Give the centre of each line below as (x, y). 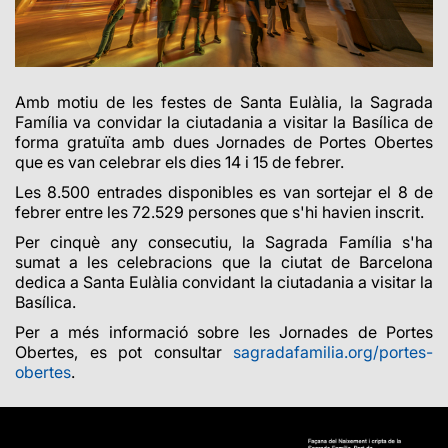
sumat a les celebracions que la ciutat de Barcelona (224, 261)
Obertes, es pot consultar (124, 351)
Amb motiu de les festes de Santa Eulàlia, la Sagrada (224, 101)
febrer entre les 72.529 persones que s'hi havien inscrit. (219, 211)
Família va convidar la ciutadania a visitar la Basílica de (224, 121)
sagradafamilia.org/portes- (333, 351)
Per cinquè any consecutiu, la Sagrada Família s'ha (224, 241)
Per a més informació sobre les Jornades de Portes (224, 331)
